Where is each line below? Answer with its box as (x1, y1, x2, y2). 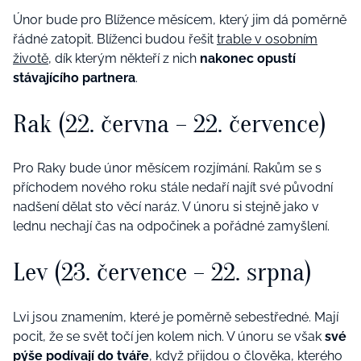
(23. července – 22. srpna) (54, 257, 312, 288)
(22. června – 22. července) (58, 108, 326, 139)
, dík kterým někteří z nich (48, 51, 200, 67)
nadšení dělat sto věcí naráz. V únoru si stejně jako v (13, 199, 319, 215)
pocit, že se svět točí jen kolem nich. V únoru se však (13, 328, 325, 344)
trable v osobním (217, 31, 317, 48)
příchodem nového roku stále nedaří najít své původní (13, 180, 333, 196)
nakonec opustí (200, 51, 296, 67)
